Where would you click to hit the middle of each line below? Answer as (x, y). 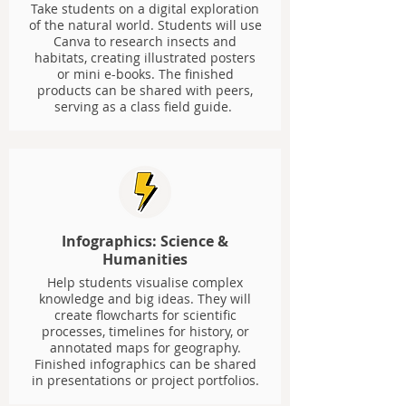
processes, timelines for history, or (145, 331)
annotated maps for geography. (145, 348)
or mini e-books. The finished (145, 74)
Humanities (145, 259)
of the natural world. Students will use (145, 25)
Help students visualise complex (145, 282)
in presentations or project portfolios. (145, 380)
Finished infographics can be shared (145, 364)
